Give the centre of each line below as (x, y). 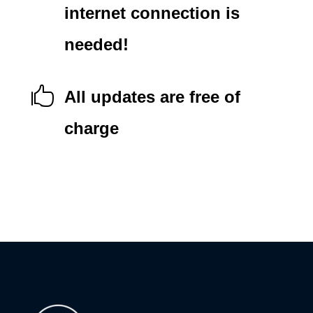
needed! (96, 44)
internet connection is (152, 13)
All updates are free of (152, 96)
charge (91, 128)
